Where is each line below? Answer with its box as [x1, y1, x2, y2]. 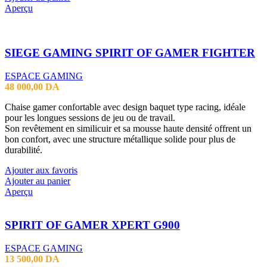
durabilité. [5, 144, 42, 155]
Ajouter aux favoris [5, 164, 77, 175]
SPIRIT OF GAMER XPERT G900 [5, 219, 180, 232]
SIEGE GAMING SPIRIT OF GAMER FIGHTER [5, 46, 255, 59]
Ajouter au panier [5, 175, 70, 186]
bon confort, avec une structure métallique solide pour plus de [5, 133, 235, 144]
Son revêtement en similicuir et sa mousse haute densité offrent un [5, 123, 252, 133]
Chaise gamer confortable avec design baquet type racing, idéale [5, 101, 246, 112]
